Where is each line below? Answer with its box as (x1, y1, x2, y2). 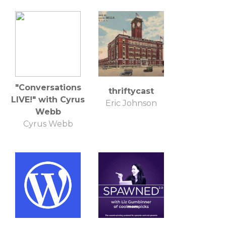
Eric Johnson (105, 98, 157, 108)
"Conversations (15, 82, 81, 92)
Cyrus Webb (23, 119, 73, 129)
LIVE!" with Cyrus (11, 94, 85, 104)
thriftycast (108, 86, 154, 96)
